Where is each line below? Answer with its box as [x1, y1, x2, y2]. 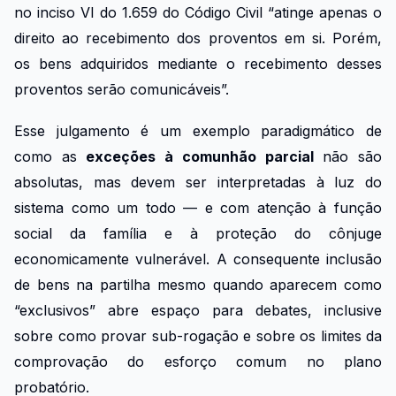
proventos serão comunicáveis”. [14, 80, 229, 98]
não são [313, 147, 383, 165]
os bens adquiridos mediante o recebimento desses [14, 54, 382, 72]
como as [14, 147, 87, 165]
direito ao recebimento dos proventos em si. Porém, [14, 28, 382, 47]
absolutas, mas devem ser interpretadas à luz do [14, 172, 382, 191]
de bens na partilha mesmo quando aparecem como [14, 275, 382, 293]
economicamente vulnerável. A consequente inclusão [14, 249, 382, 268]
